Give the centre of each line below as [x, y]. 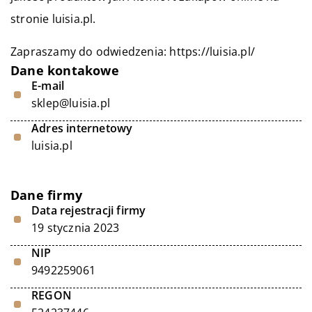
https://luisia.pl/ [212, 52]
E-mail [48, 86]
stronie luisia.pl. [53, 19]
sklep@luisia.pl [71, 103]
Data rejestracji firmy [89, 210]
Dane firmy [46, 195]
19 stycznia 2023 [76, 228]
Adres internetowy [82, 128]
